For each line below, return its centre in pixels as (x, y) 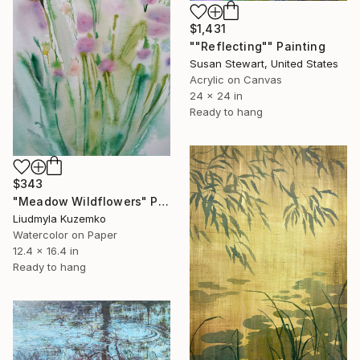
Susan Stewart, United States (264, 63)
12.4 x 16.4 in (46, 250)
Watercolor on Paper (65, 234)
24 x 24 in (216, 95)
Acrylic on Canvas (236, 79)
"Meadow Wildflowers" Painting (163, 201)
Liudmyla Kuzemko (59, 218)
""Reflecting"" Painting (258, 46)
